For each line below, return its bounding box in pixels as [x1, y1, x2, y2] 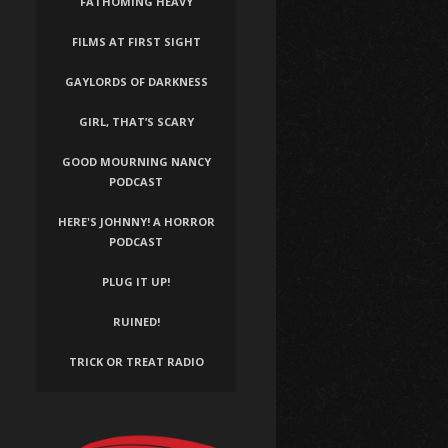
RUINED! [112, 314, 160, 330]
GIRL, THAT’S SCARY [78, 114, 194, 130]
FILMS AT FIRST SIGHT [71, 34, 201, 50]
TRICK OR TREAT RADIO [68, 354, 204, 370]
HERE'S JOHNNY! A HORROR [57, 214, 215, 230]
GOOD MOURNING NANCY [61, 154, 211, 170]
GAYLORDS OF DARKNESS [64, 74, 208, 90]
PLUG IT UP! [102, 274, 170, 290]
